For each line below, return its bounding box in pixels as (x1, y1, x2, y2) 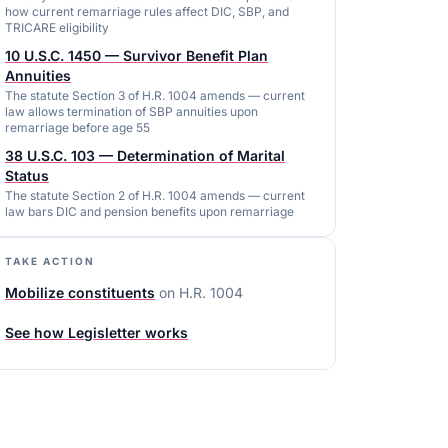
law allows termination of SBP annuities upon (5, 104, 258, 119)
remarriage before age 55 (5, 120, 150, 135)
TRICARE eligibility (5, 20, 109, 35)
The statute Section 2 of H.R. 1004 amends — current (5, 188, 305, 203)
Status (5, 167, 49, 184)
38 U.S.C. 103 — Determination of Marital (5, 147, 285, 164)
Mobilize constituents (5, 284, 155, 301)
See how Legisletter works (5, 324, 188, 341)
